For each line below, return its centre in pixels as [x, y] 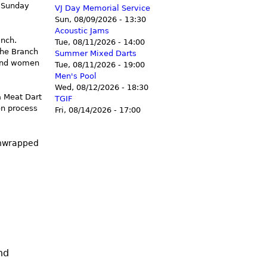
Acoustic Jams [82, 31]
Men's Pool [76, 76]
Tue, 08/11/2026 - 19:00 [100, 65]
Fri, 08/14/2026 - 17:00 [98, 110]
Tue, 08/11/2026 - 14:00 [100, 42]
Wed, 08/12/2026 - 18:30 [102, 88]
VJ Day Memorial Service [103, 8]
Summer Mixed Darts [96, 54]
